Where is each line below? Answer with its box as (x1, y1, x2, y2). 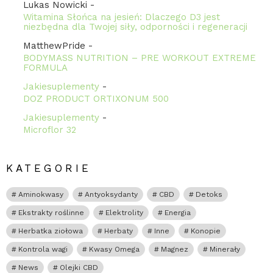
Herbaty (104, 227, 133, 236)
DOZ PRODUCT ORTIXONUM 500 (23, 93, 169, 105)
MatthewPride (23, 40, 85, 52)
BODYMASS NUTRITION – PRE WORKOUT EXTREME (23, 52, 256, 64)
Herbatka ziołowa (18, 227, 83, 236)
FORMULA (23, 62, 68, 74)
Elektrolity (105, 208, 143, 218)
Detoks (196, 190, 222, 199)
